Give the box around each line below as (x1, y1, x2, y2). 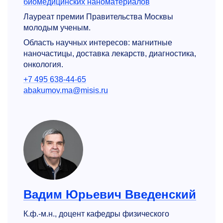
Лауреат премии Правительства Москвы (23, 12, 173, 21)
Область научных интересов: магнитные (23, 38, 172, 47)
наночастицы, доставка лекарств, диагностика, (23, 49, 196, 58)
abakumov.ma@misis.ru (23, 86, 108, 95)
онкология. (23, 60, 63, 69)
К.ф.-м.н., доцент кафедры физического (23, 210, 169, 219)
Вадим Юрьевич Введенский (23, 188, 196, 202)
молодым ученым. (23, 23, 91, 32)
